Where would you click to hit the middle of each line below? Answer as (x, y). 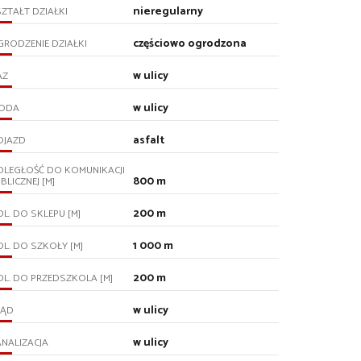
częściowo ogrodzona (190, 44)
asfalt (149, 141)
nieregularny (168, 12)
